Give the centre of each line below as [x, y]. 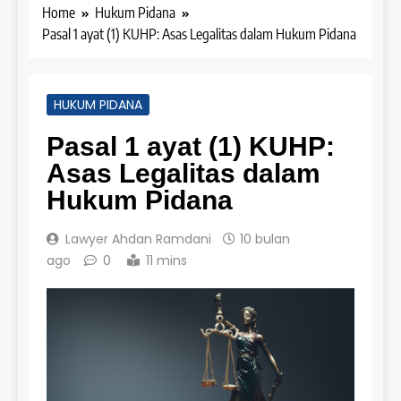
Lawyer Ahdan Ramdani [138, 239]
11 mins [166, 260]
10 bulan [265, 239]
